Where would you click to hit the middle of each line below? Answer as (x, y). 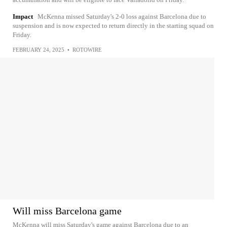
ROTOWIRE (87, 50)
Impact (23, 16)
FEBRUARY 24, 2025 (39, 50)
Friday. (22, 35)
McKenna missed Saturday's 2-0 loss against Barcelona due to (122, 16)
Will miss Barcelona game (67, 211)
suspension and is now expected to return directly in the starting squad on (113, 26)
